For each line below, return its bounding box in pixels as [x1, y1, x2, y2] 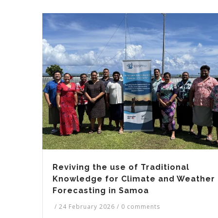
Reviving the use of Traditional [53, 163, 189, 172]
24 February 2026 [59, 202, 117, 211]
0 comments [121, 202, 160, 211]
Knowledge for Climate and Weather [53, 174, 215, 183]
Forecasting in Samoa [53, 186, 149, 195]
